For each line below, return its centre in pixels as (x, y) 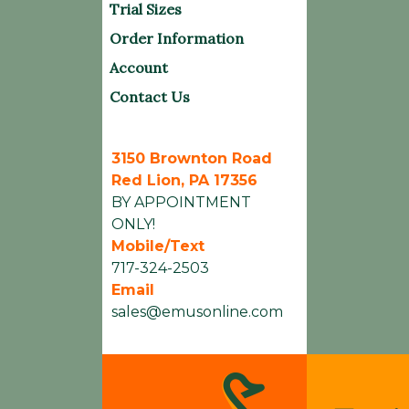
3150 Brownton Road (192, 158)
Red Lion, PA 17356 (184, 180)
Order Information (177, 38)
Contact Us (150, 97)
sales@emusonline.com (197, 312)
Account (139, 68)
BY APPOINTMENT (181, 202)
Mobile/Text (158, 246)
